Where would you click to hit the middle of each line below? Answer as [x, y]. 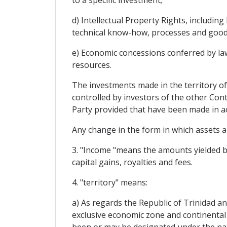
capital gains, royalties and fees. [132, 162]
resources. [91, 65]
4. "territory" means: [109, 183]
